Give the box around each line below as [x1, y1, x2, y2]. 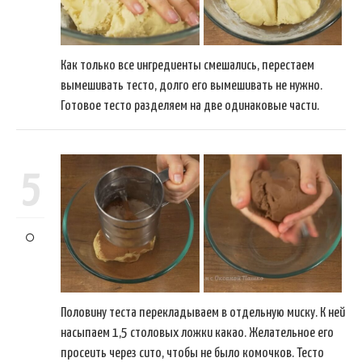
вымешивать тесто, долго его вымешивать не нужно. [61, 79, 322, 94]
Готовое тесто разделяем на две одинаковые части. [61, 99, 319, 114]
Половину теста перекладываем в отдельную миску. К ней [61, 306, 345, 321]
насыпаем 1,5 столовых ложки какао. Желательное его [61, 326, 334, 341]
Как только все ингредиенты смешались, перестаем [61, 59, 314, 74]
